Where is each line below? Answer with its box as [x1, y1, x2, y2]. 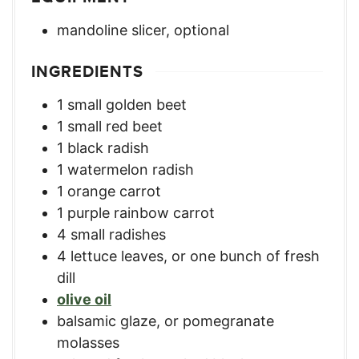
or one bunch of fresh [171, 248, 320, 264]
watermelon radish [67, 161, 194, 178]
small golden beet [67, 96, 187, 113]
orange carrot [67, 183, 161, 200]
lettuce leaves [71, 248, 163, 264]
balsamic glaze [57, 313, 156, 329]
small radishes [71, 226, 166, 243]
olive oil [57, 291, 111, 308]
